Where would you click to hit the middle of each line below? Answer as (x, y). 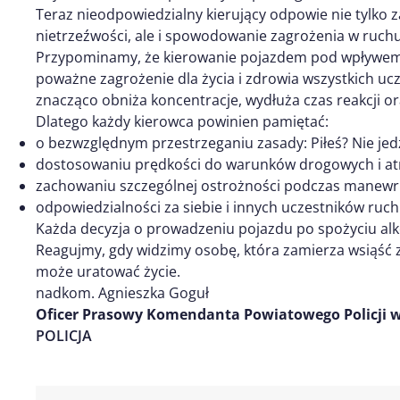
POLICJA (64, 335)
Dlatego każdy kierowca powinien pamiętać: (182, 121)
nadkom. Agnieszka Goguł (122, 292)
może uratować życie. (108, 271)
